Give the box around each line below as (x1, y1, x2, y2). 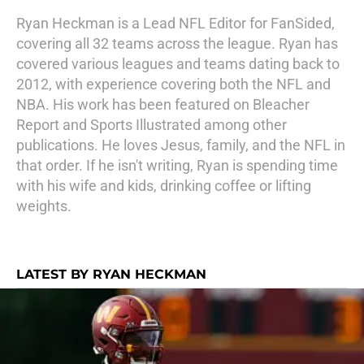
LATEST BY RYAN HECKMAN (16, 266, 206, 282)
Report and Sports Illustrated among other (16, 116, 287, 133)
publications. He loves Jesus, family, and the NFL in (16, 136, 345, 154)
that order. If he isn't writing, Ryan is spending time (16, 157, 338, 174)
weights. (16, 197, 71, 214)
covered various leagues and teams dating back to (16, 55, 340, 72)
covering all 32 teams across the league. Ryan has (16, 35, 338, 52)
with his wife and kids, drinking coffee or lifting (16, 177, 311, 194)
